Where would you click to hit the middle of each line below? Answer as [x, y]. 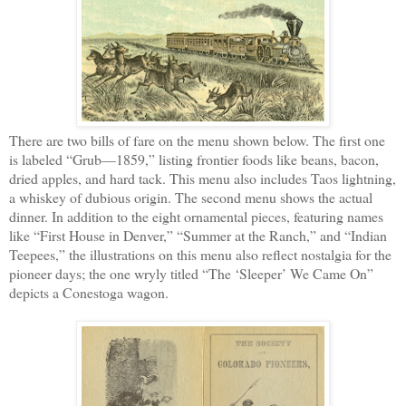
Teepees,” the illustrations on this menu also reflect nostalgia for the [200, 254]
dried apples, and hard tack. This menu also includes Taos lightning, [203, 178]
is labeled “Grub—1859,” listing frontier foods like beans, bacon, [194, 159]
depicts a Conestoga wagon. [89, 292]
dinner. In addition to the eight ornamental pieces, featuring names [196, 216]
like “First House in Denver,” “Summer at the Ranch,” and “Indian [198, 235]
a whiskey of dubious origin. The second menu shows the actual [191, 197]
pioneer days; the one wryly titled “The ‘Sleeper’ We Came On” [191, 273]
